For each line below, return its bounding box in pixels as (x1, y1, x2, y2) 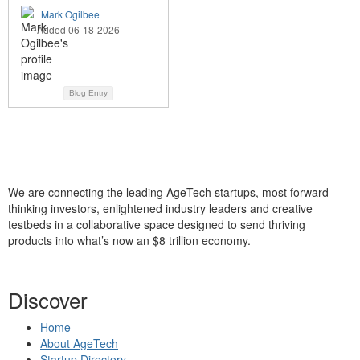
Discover (8, 284, 88, 314)
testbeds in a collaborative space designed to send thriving (8, 215, 305, 232)
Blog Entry (69, 88, 108, 98)
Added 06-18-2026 (37, 22, 120, 37)
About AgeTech (40, 334, 118, 351)
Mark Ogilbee (41, 7, 100, 22)
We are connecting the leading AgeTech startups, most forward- (8, 183, 333, 200)
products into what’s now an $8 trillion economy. (8, 231, 251, 248)
